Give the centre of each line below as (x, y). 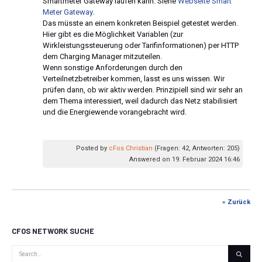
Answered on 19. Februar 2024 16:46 (185, 159)
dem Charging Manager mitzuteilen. (102, 56)
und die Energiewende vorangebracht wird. (115, 112)
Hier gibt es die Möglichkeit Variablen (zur (113, 34)
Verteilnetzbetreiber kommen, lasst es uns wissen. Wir (134, 78)
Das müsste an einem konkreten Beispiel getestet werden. (140, 23)
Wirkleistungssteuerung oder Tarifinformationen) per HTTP (141, 45)
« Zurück (236, 202)
